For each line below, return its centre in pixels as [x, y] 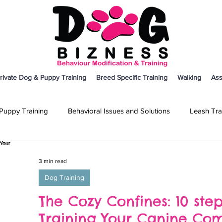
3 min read [53, 161]
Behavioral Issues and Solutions [119, 111]
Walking [189, 77]
